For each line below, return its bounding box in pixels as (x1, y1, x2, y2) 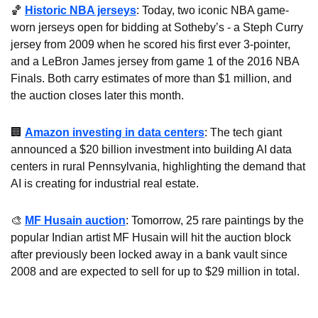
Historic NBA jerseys (25, 4, 136, 16)
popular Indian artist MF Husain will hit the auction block (11, 231, 291, 243)
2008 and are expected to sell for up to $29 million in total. (11, 265, 300, 278)
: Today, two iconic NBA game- (136, 4, 289, 16)
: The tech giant (204, 126, 282, 138)
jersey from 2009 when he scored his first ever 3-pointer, (11, 38, 290, 50)
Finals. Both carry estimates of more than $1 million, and (11, 72, 292, 84)
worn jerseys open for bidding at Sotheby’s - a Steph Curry (11, 21, 303, 33)
